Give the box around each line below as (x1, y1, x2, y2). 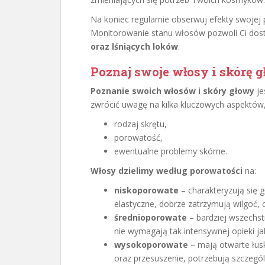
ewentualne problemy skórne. (114, 146, 227, 157)
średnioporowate (114, 212, 187, 223)
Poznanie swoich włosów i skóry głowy (91, 85, 254, 96)
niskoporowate (114, 185, 179, 196)
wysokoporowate (114, 239, 188, 250)
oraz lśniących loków (91, 41, 178, 52)
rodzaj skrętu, (114, 118, 167, 130)
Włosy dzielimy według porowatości (91, 165, 243, 176)
